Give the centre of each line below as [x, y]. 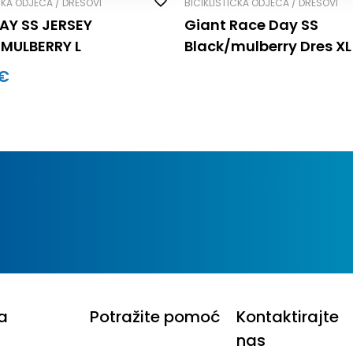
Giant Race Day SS [251, 24]
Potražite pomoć [155, 316]
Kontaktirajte [287, 316]
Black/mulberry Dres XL [268, 46]
